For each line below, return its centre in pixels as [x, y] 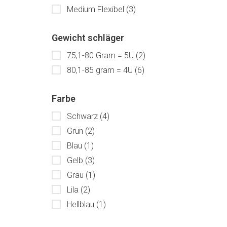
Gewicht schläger [88, 38]
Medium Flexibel [97, 9]
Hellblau [82, 204]
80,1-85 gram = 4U [101, 70]
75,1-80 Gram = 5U [101, 55]
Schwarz [83, 116]
